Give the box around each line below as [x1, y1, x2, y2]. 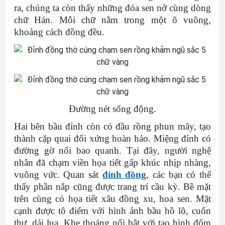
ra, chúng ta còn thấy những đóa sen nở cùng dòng [14, 3, 211, 13]
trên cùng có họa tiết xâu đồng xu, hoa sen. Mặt [14, 193, 211, 204]
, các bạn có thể [146, 169, 211, 180]
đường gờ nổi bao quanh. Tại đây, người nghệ [14, 145, 211, 156]
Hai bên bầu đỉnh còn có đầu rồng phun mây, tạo [14, 121, 211, 132]
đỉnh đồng [102, 169, 147, 180]
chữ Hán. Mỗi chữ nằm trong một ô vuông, [14, 15, 211, 25]
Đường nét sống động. [69, 103, 156, 114]
